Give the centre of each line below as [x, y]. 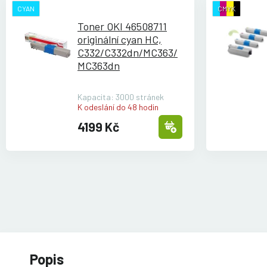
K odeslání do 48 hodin [118, 107]
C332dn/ [124, 53]
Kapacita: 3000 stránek [121, 97]
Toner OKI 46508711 [122, 27]
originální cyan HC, [119, 40]
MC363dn [99, 66]
